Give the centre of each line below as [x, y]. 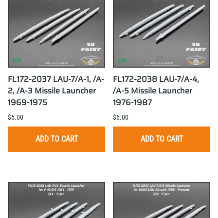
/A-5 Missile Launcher [153, 91]
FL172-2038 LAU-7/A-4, [156, 79]
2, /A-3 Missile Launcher [52, 91]
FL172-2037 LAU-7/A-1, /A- [56, 79]
